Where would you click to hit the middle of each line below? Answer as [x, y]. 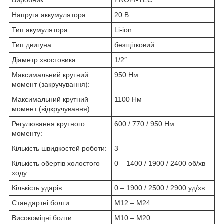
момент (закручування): [51, 84]
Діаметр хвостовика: [45, 60]
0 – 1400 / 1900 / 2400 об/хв [160, 163]
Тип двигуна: [33, 45]
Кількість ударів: [38, 188]
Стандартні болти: [42, 203]
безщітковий [134, 45]
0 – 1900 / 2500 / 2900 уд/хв [160, 188]
